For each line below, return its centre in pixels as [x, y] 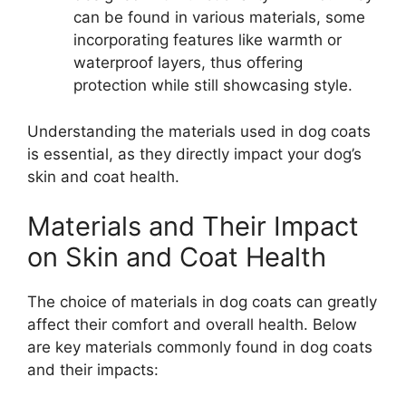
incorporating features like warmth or [208, 40]
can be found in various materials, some [219, 18]
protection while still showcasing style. [213, 86]
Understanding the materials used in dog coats [199, 131]
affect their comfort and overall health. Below [192, 325]
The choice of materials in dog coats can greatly [202, 302]
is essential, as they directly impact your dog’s [194, 154]
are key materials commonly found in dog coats [200, 348]
